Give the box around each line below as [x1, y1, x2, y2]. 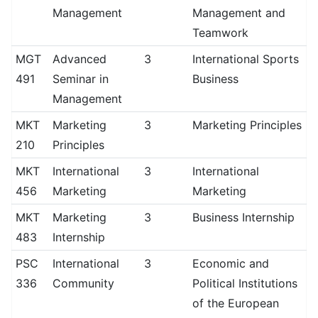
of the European [192, 296, 279, 310]
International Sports [192, 52, 299, 66]
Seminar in [52, 72, 109, 86]
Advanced [52, 52, 106, 66]
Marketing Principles [192, 118, 302, 132]
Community [52, 276, 114, 290]
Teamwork [192, 26, 248, 40]
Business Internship [192, 210, 295, 224]
